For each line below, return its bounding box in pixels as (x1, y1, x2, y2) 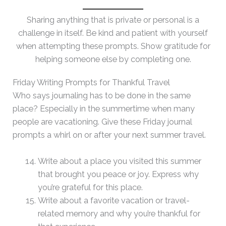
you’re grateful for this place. (37, 183, 143, 193)
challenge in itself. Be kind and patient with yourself (18, 28, 208, 38)
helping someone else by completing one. (35, 54, 191, 65)
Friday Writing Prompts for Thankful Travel (13, 78, 173, 88)
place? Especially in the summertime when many (13, 104, 195, 114)
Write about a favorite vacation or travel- (37, 196, 190, 206)
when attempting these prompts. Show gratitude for (16, 41, 210, 51)
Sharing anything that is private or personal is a (27, 15, 199, 25)
